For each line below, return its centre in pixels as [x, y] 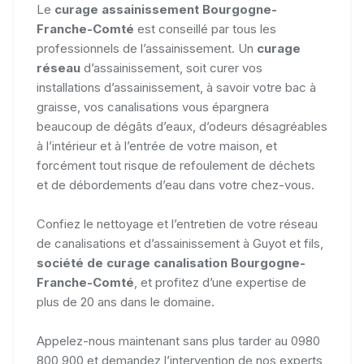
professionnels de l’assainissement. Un [147, 48]
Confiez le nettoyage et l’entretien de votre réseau [177, 224]
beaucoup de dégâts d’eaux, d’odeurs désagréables [182, 126]
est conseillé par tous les [205, 29]
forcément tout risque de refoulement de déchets [176, 165]
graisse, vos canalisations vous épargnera [153, 107]
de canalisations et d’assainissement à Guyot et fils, [180, 243]
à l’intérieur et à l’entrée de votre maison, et [157, 146]
